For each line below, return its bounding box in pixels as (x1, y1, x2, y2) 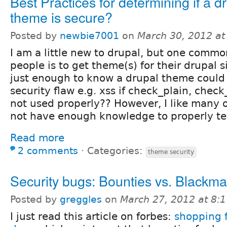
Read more (10, 131, 64, 144)
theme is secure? (10, 7, 112, 27)
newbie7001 (60, 30, 119, 41)
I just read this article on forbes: (10, 210, 174, 222)
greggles (60, 194, 102, 205)
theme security (148, 148, 194, 156)
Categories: (87, 145, 145, 156)
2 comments (18, 145, 78, 156)
